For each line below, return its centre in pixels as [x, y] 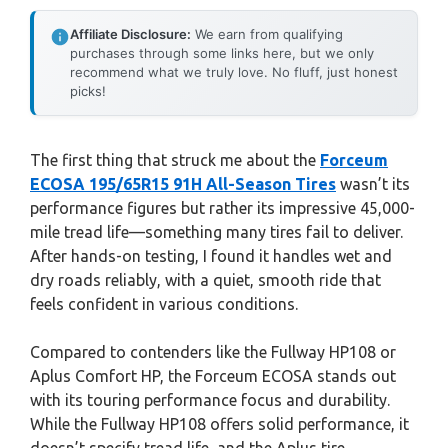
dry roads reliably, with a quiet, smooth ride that [205, 280]
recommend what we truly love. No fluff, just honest [234, 72]
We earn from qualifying [267, 34]
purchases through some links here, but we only [222, 53]
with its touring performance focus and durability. [210, 400]
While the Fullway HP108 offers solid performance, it [219, 424]
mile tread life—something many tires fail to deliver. [216, 232]
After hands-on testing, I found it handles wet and [211, 256]
